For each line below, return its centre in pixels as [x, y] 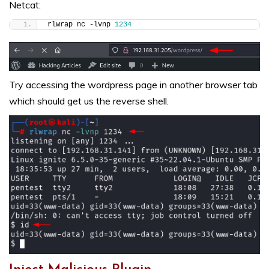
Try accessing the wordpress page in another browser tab [133, 85]
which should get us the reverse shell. [89, 101]
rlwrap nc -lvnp [81, 25]
